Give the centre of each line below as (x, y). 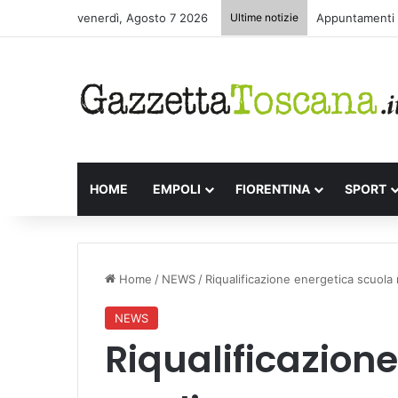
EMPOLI (177, 188)
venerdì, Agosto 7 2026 (143, 18)
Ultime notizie (264, 17)
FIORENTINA (273, 188)
